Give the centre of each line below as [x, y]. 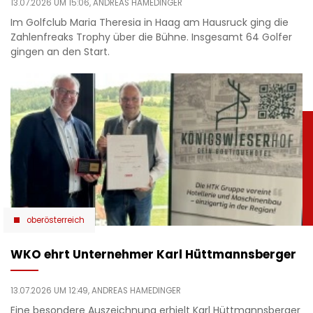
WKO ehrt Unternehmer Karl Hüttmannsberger [153, 254]
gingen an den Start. [60, 52]
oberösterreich [56, 220]
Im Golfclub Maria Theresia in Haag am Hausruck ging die [150, 23]
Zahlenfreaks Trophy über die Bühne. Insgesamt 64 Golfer [151, 37]
